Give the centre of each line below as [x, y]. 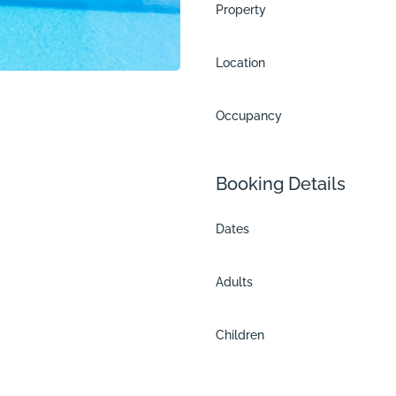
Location [240, 63]
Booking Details [281, 184]
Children [240, 335]
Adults [234, 282]
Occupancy [249, 116]
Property [241, 10]
